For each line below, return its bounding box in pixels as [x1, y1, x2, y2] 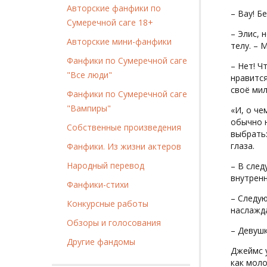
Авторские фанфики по [67, 2, 161, 14]
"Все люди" [67, 69, 112, 80]
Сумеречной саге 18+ [67, 16, 153, 28]
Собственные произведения [67, 121, 181, 133]
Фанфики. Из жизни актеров [67, 140, 181, 152]
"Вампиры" [67, 102, 111, 114]
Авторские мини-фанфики [67, 35, 172, 47]
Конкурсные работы [67, 197, 148, 209]
